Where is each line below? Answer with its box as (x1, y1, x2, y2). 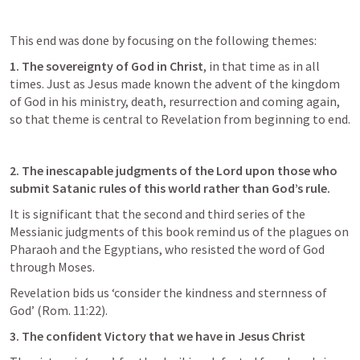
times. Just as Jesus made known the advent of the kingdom (10, 76, 340, 92)
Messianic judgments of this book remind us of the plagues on (10, 223, 349, 239)
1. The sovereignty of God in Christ (10, 58, 203, 74)
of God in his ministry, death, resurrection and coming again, (10, 93, 340, 109)
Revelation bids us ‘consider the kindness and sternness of (10, 284, 327, 301)
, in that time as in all (203, 58, 320, 74)
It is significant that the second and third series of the (10, 206, 305, 222)
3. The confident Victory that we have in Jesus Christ (10, 328, 305, 344)
